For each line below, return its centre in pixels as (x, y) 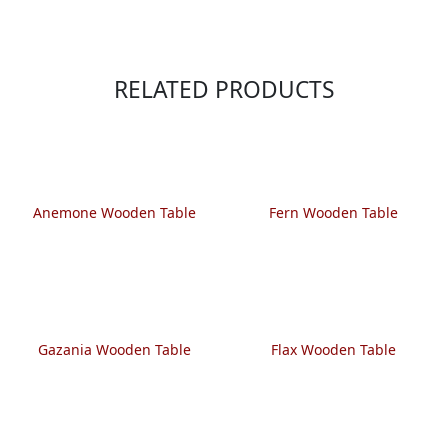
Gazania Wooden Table (114, 349)
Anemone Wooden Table (114, 212)
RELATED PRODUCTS (224, 89)
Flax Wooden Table (333, 349)
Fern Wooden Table (333, 212)
